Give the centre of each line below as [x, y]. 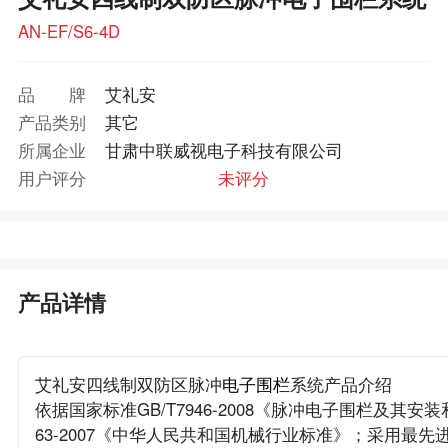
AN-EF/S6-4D [68, 30]
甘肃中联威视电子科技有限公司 [223, 149]
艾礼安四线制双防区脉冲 [128, 384]
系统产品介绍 [340, 384]
